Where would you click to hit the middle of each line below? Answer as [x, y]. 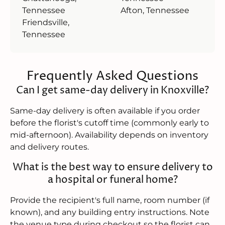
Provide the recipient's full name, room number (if [110, 200]
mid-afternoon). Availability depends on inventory [109, 135]
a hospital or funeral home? [113, 180]
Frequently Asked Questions [113, 77]
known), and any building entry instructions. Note [110, 212]
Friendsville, [46, 23]
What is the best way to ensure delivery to [113, 167]
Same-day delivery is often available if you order [105, 111]
